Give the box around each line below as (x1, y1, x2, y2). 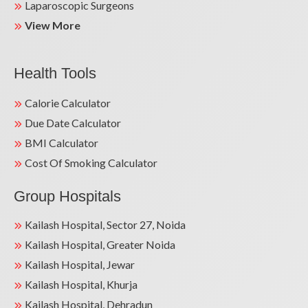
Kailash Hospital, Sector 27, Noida (25, 218, 186, 232)
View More (25, 19, 80, 32)
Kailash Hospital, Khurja (25, 278, 137, 291)
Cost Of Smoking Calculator (25, 156, 157, 170)
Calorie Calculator (25, 96, 111, 110)
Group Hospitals (14, 188, 121, 206)
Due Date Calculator (25, 116, 121, 130)
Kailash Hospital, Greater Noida (25, 238, 175, 252)
